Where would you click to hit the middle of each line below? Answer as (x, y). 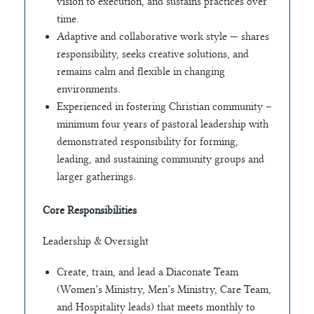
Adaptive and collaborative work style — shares (163, 37)
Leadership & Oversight (95, 241)
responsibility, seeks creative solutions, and (152, 54)
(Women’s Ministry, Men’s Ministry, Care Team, (164, 290)
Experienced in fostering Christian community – (164, 107)
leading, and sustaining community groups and (160, 159)
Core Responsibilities (89, 210)
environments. (88, 89)
